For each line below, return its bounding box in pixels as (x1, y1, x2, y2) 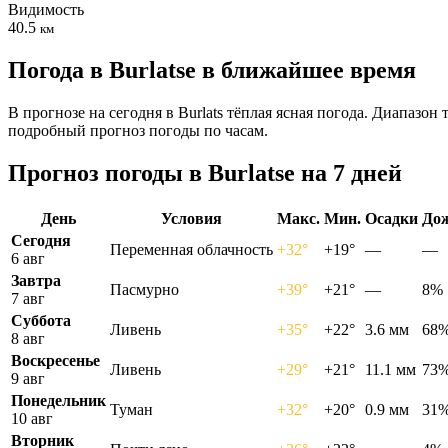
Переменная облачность (110, 240, 273, 258)
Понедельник (11, 391, 106, 409)
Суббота (11, 311, 71, 329)
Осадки (365, 209, 418, 227)
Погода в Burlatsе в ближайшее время (8, 56, 416, 83)
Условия (161, 209, 222, 227)
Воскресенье (11, 351, 100, 369)
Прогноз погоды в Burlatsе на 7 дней (8, 159, 402, 186)
